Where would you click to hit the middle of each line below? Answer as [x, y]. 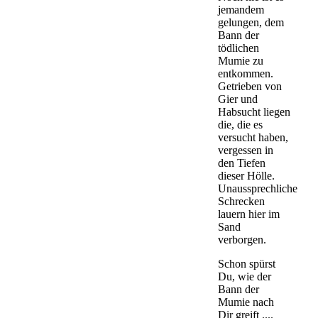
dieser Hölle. [247, 175]
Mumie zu [241, 60]
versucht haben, [253, 137]
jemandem [241, 9]
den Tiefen [242, 163]
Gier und [238, 99]
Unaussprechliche [258, 188]
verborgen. [242, 239]
